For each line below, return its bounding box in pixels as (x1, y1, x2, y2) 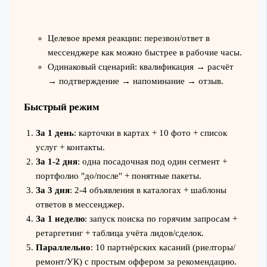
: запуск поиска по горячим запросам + (84, 213, 237, 223)
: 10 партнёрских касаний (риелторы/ (90, 242, 235, 252)
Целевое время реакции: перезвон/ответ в (47, 33, 210, 43)
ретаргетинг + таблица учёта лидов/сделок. (35, 228, 204, 238)
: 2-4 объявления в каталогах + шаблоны (69, 185, 226, 195)
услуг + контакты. (35, 142, 105, 152)
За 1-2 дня (35, 156, 77, 166)
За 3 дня (35, 185, 70, 195)
